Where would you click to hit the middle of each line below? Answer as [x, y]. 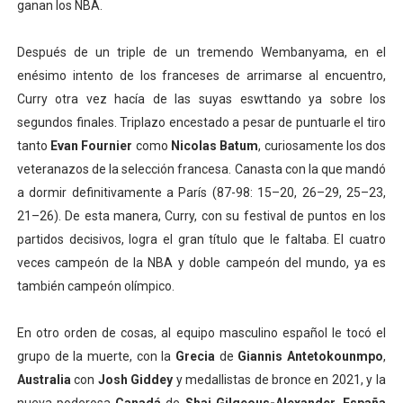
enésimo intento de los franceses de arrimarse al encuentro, [201, 76]
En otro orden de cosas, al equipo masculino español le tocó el [201, 333]
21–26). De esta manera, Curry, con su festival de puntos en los [201, 216]
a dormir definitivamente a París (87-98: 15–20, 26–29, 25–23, [201, 193]
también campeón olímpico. [95, 286]
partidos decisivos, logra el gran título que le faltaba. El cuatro [201, 239]
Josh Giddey [134, 380]
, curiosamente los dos [322, 146]
